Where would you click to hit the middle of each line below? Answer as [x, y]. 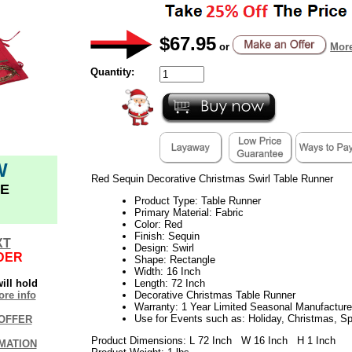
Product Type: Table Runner [197, 200]
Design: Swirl [164, 247]
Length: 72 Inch [169, 283]
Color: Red [158, 224]
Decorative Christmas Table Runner [214, 295]
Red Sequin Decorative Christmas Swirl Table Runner [212, 178]
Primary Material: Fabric [189, 212]
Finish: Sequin [167, 236]
